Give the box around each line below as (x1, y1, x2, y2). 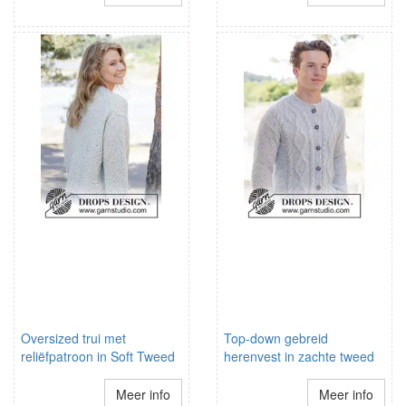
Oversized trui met (21, 329, 126, 347)
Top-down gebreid (224, 329, 328, 347)
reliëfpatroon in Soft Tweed (21, 347, 175, 365)
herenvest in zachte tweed (224, 347, 374, 365)
